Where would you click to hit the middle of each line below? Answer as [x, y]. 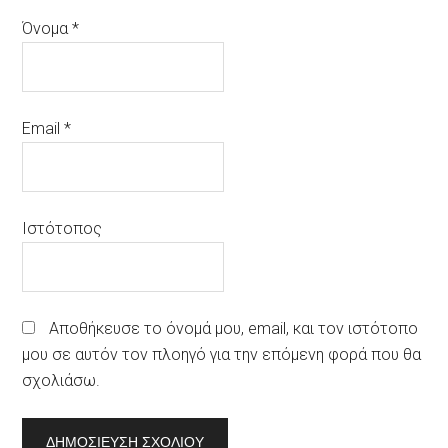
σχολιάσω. [61, 380]
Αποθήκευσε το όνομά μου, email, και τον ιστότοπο [234, 328]
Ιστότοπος [62, 228]
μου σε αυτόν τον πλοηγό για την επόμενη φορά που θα [222, 354]
